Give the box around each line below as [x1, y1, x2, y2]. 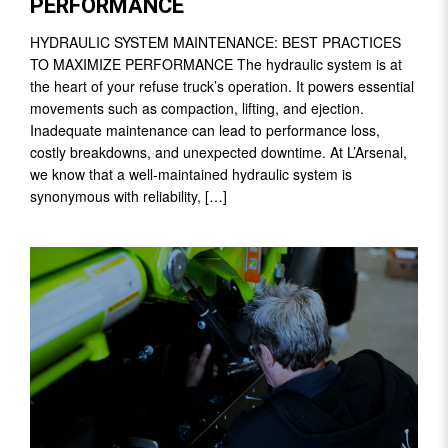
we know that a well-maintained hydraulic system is [30, 164, 352, 185]
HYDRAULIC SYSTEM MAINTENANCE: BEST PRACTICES [30, 32, 401, 53]
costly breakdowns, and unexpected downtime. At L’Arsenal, [30, 142, 407, 163]
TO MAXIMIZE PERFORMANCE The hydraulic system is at [30, 54, 402, 75]
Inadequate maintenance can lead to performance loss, [30, 120, 380, 141]
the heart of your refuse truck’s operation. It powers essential [30, 76, 414, 97]
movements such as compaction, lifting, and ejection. [30, 98, 364, 119]
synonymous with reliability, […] [30, 186, 227, 207]
